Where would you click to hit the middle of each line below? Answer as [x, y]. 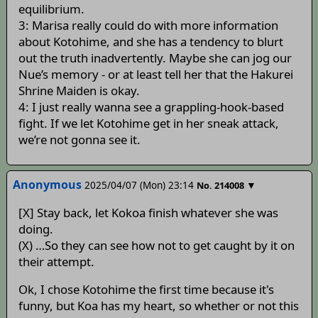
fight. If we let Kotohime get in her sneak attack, [148, 123]
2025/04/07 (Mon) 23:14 [139, 185]
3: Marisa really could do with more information [148, 25]
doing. [35, 229]
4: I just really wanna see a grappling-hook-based [151, 106]
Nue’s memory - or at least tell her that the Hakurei [155, 74]
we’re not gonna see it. [79, 139]
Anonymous [47, 184]
